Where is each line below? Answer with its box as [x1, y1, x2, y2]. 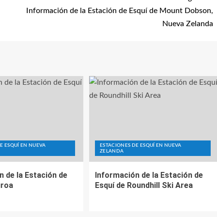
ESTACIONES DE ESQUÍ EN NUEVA [99, 143, 182, 148]
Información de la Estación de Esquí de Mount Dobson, [26, 7, 213, 15]
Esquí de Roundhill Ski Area [94, 181, 193, 190]
